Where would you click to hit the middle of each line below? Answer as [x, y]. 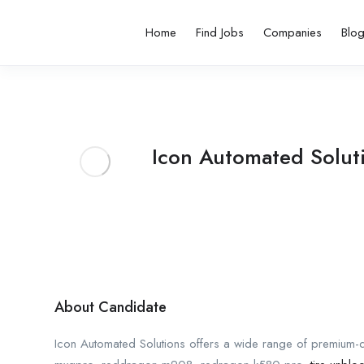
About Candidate [110, 307]
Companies [292, 32]
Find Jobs [219, 32]
